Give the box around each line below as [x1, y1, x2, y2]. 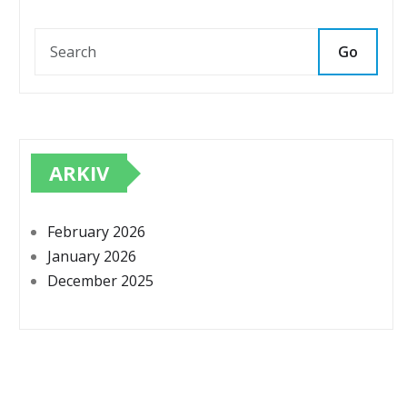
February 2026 [47, 222, 145, 243]
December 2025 [47, 271, 154, 292]
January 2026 [47, 246, 136, 267]
